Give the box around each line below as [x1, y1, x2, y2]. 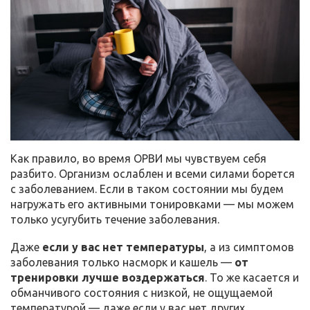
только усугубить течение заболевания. [10, 212, 219, 226]
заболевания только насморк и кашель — [10, 255, 235, 268]
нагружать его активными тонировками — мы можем [10, 197, 294, 210]
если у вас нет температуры [42, 240, 204, 253]
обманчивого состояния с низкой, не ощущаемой [10, 286, 273, 299]
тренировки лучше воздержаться [10, 271, 205, 284]
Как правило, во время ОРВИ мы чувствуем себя [10, 152, 266, 165]
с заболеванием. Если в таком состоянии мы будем [10, 182, 284, 195]
